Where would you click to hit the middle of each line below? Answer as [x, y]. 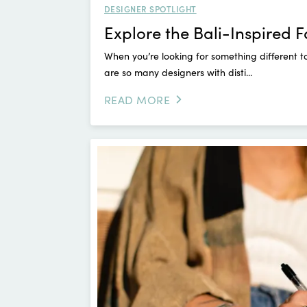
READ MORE [137, 100]
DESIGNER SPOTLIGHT [150, 9]
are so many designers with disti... [178, 72]
